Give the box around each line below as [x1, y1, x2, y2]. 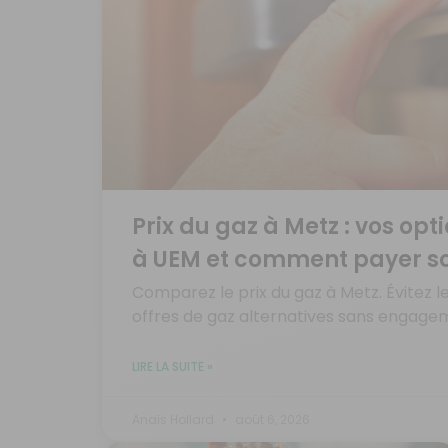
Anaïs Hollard [132, 410, 217, 428]
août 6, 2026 [232, 410, 310, 428]
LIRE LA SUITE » [132, 357, 213, 375]
